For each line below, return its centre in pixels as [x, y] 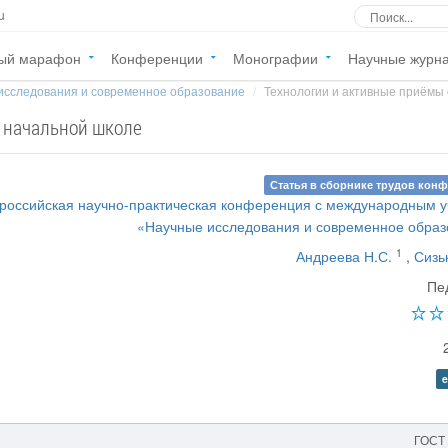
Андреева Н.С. [344, 256]
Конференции [157, 58]
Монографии [275, 58]
